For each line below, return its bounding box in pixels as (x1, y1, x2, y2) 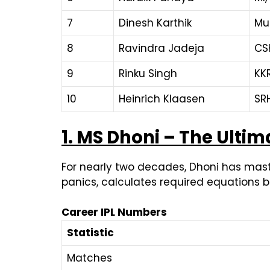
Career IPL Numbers (61, 205, 167, 220)
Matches (67, 251, 112, 266)
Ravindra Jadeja (119, 40, 204, 55)
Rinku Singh (119, 66, 177, 81)
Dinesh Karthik (119, 15, 192, 30)
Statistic (67, 225, 114, 240)
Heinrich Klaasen (119, 91, 205, 106)
